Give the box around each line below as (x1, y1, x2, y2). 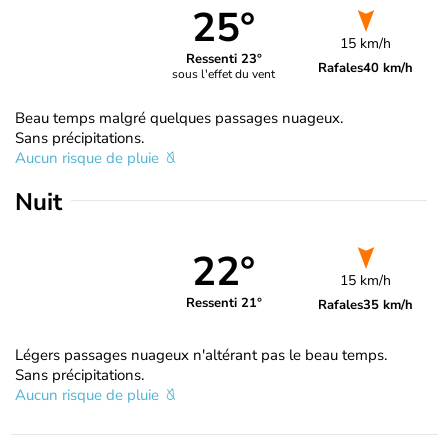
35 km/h (363, 295, 414, 314)
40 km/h (363, 58, 414, 77)
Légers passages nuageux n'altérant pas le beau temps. (15, 344, 387, 365)
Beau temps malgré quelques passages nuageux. (15, 107, 343, 128)
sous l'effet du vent (172, 66, 276, 83)
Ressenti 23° (185, 50, 262, 69)
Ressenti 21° (185, 294, 262, 313)
